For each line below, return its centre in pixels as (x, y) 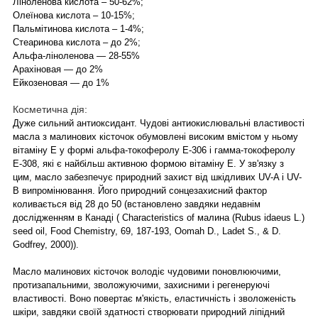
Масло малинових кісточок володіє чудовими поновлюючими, (147, 271)
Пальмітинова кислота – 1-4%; (78, 28)
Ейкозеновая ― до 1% (61, 82)
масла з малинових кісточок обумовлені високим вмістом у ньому (155, 136)
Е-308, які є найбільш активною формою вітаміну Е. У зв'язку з (148, 163)
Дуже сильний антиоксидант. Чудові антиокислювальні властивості (159, 123)
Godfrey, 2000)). (46, 244)
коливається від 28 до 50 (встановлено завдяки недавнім (137, 204)
